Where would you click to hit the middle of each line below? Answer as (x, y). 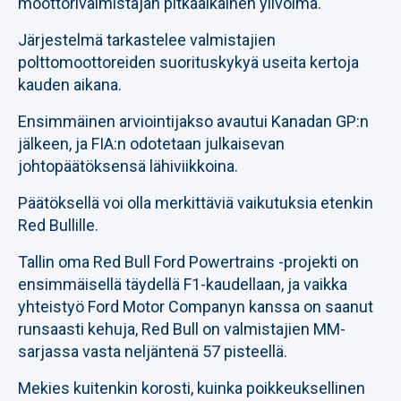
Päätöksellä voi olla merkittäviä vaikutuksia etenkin (196, 203)
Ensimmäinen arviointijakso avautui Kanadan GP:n (193, 121)
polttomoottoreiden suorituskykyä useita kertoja (188, 62)
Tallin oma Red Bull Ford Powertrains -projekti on (188, 262)
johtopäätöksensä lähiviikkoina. (128, 166)
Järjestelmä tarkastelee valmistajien (147, 40)
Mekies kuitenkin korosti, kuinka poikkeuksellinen (192, 388)
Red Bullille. (58, 225)
